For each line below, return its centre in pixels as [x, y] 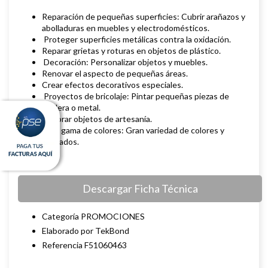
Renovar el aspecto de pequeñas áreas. [116, 74]
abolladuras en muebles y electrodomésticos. [127, 28]
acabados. [61, 142]
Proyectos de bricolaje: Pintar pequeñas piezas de [135, 96]
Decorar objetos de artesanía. [98, 119]
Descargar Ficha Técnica [140, 189]
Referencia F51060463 [84, 245]
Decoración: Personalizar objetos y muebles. [126, 62]
